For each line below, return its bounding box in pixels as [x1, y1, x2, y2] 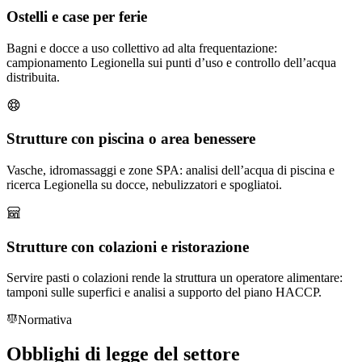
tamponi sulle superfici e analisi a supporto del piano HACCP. [6, 285, 322, 300]
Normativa [18, 313, 72, 327]
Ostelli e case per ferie [6, 7, 147, 25]
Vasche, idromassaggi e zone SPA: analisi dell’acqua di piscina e [6, 162, 335, 177]
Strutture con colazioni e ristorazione [6, 238, 249, 255]
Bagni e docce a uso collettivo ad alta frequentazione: [6, 40, 277, 55]
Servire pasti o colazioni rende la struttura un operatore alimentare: [6, 271, 343, 285]
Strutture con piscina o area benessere [6, 130, 255, 148]
